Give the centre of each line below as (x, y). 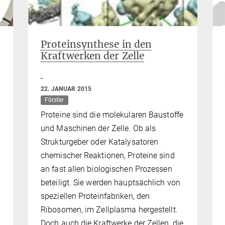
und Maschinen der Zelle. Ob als (98, 129)
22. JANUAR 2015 (66, 89)
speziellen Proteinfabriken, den (95, 196)
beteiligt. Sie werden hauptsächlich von (110, 183)
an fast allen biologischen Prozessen (106, 169)
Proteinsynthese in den (96, 44)
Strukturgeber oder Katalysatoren (100, 142)
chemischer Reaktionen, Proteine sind (108, 156)
